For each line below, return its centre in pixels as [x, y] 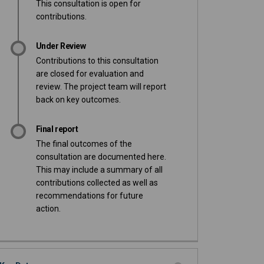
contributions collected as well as [97, 183]
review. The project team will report [101, 87]
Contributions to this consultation [97, 61]
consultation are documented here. [101, 157]
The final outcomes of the [84, 144]
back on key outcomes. [78, 100]
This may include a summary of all [99, 170]
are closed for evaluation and [90, 74]
